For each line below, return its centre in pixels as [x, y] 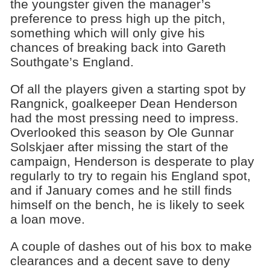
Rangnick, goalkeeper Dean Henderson [124, 103]
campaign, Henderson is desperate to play [132, 161]
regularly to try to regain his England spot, [130, 175]
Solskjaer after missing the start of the [119, 146]
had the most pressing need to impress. [124, 118]
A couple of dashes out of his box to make [131, 246]
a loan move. [47, 219]
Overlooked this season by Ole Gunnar [122, 132]
